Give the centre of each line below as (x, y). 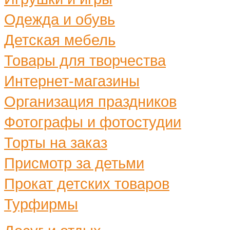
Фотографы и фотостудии (93, 122)
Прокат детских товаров (87, 184)
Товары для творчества (85, 60)
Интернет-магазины (72, 81)
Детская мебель (60, 40)
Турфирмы (41, 204)
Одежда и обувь (60, 19)
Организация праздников (90, 101)
